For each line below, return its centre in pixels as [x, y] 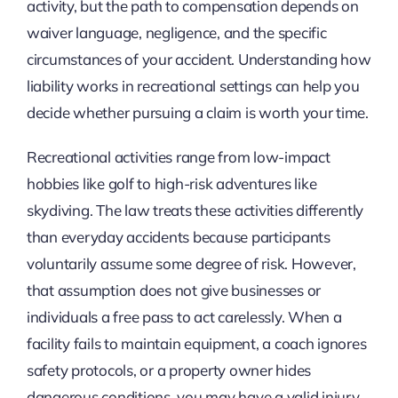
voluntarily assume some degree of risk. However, [191, 264]
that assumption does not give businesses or [174, 291]
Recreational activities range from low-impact [178, 157]
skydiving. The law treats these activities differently [195, 211]
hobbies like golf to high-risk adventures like [171, 184]
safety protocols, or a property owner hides [169, 370]
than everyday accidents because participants [178, 237]
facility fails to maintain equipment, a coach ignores [196, 344]
